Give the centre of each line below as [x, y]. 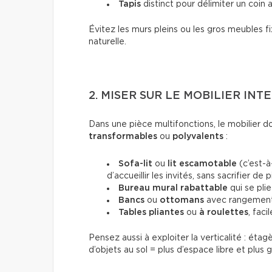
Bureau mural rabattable [173, 188]
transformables [123, 136]
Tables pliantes [151, 212]
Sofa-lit [135, 164]
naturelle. [107, 42]
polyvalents [198, 136]
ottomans [182, 200]
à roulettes [224, 212]
